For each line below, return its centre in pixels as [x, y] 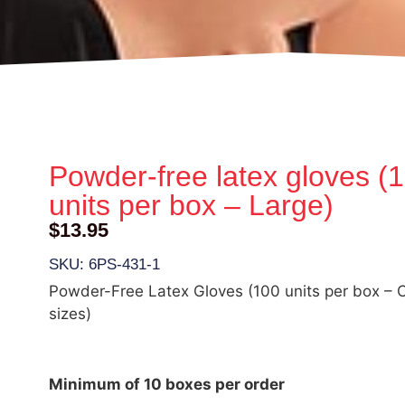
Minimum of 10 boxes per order [166, 385]
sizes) [70, 313]
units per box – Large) [191, 206]
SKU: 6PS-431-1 [104, 264]
